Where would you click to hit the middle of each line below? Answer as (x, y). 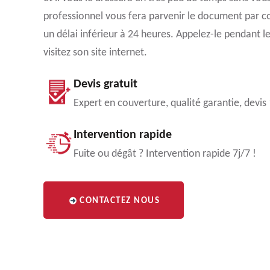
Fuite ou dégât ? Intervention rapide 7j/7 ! (165, 154)
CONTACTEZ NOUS (120, 201)
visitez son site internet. (95, 53)
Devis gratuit (105, 84)
